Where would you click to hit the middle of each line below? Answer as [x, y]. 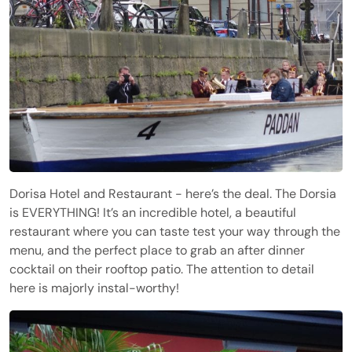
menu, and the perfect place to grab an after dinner [157, 251]
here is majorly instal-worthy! [94, 288]
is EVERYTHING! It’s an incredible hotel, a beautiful [153, 213]
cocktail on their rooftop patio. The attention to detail [162, 269]
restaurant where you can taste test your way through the [175, 232]
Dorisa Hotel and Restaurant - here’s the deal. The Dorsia [173, 194]
